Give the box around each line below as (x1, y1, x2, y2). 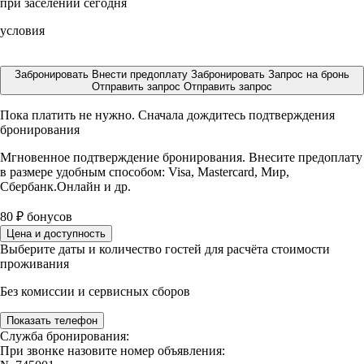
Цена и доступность (6, 227, 106, 240)
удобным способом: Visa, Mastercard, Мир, (56, 165, 289, 179)
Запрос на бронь (268, 68, 349, 80)
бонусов (24, 210, 72, 223)
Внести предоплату (92, 68, 191, 80)
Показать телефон (6, 314, 97, 327)
